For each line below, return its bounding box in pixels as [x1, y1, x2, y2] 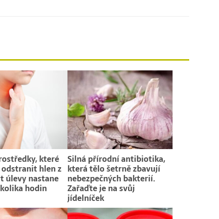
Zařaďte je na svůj [67, 182, 135, 195]
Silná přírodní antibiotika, [67, 153, 166, 166]
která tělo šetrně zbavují [67, 162, 161, 175]
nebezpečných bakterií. [67, 172, 156, 185]
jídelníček [67, 192, 105, 205]
